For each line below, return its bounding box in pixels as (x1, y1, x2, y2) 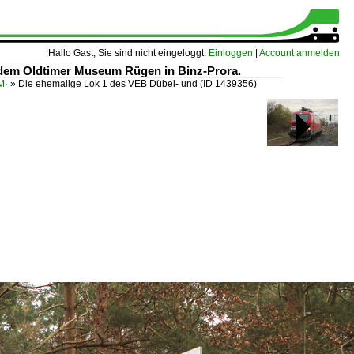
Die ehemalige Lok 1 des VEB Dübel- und (18, 78, 200, 89)
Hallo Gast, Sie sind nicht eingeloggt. (48, 47, 209, 58)
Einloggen (209, 47, 253, 58)
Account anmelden (259, 47, 340, 58)
